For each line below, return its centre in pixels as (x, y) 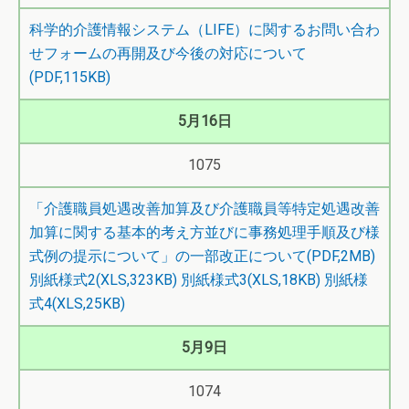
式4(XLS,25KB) (77, 304)
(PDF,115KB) (70, 77)
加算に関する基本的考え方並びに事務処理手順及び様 (204, 232)
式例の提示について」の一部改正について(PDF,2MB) (202, 256)
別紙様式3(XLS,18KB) (251, 280)
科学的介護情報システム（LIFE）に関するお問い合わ (204, 30)
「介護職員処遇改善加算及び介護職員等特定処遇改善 (204, 209)
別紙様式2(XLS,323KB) (103, 280)
